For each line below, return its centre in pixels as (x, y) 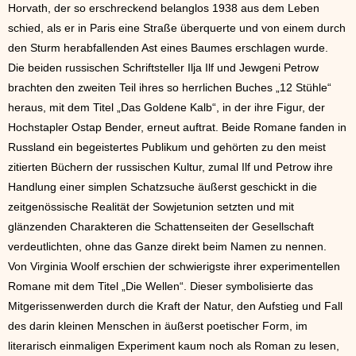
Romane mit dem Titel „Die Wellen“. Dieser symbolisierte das (161, 286)
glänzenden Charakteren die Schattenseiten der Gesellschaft (161, 227)
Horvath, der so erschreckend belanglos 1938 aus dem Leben (164, 8)
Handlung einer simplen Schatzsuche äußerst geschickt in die (163, 187)
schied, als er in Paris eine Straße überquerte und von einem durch (177, 28)
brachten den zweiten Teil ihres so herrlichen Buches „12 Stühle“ (170, 88)
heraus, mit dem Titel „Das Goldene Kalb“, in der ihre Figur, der (166, 108)
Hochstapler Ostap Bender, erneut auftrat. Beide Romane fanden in (177, 128)
